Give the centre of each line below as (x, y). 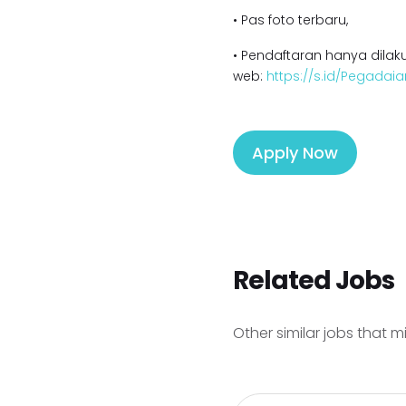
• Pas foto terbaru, (290, 20)
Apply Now (295, 153)
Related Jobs (313, 280)
